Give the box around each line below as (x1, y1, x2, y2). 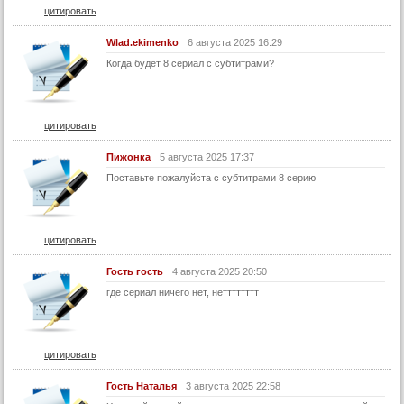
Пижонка (106, 151, 151, 162)
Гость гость (106, 265, 163, 277)
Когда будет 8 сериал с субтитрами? (106, 57, 274, 69)
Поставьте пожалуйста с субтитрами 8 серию (106, 171, 316, 183)
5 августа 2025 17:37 (160, 151, 254, 162)
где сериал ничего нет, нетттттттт (106, 286, 259, 298)
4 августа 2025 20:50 (172, 265, 267, 277)
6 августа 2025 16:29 (188, 36, 282, 48)
